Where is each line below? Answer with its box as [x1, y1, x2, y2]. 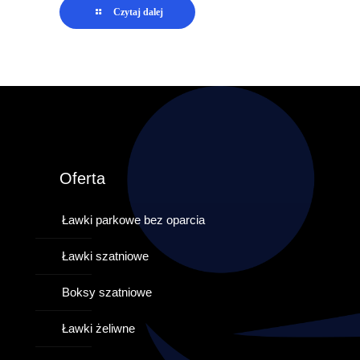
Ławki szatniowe [62, 249, 149, 263]
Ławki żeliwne [62, 321, 136, 335]
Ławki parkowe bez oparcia [62, 213, 206, 227]
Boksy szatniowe [62, 285, 153, 299]
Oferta [59, 170, 106, 187]
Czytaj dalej [112, 6, 163, 18]
